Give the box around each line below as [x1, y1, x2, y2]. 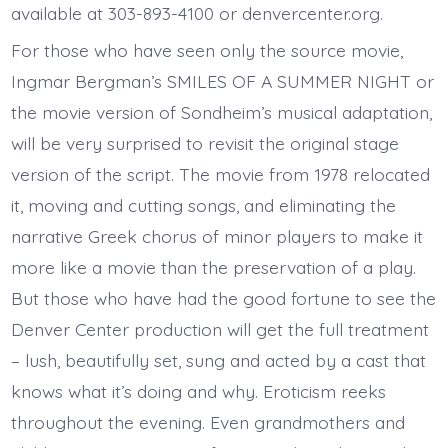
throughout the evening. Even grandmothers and [10, 410, 405, 433]
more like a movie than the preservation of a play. [10, 255, 416, 278]
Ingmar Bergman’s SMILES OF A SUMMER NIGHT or [10, 69, 434, 92]
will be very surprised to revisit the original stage [10, 131, 399, 154]
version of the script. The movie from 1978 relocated [10, 162, 430, 185]
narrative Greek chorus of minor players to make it [10, 224, 423, 247]
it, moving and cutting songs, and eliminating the [10, 193, 396, 216]
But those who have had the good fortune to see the [10, 286, 436, 309]
